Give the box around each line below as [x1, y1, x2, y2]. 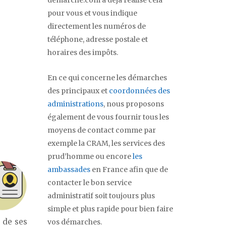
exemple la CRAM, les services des [47, 139, 165, 148]
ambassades [47, 165, 90, 175]
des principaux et [47, 86, 109, 96]
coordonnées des [109, 86, 170, 96]
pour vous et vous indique [47, 9, 137, 18]
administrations [47, 99, 103, 109]
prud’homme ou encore [47, 152, 133, 161]
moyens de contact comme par [47, 126, 156, 135]
